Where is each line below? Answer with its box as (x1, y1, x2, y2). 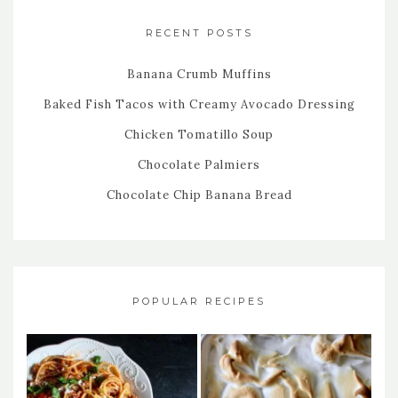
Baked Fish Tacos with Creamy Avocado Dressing (43, 97, 355, 113)
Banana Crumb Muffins (126, 67, 272, 83)
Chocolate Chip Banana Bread (106, 187, 292, 203)
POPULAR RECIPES (132, 295, 266, 308)
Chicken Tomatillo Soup (124, 127, 274, 143)
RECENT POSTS (145, 27, 253, 40)
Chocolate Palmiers (138, 157, 260, 173)
